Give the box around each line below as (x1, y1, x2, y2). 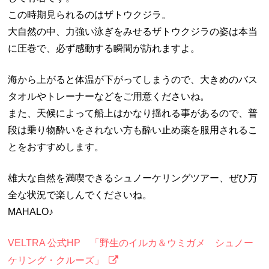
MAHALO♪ (8, 207, 54, 217)
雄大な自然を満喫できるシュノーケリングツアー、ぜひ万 (8, 173, 258, 184)
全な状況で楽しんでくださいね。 (8, 190, 153, 201)
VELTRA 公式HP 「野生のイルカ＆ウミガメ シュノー (8, 238, 254, 249)
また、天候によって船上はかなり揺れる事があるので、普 (8, 108, 258, 119)
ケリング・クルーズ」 (8, 255, 104, 266)
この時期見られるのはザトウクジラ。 (8, 10, 172, 20)
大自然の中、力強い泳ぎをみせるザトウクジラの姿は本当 (8, 26, 258, 37)
